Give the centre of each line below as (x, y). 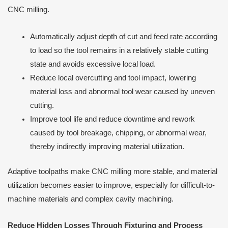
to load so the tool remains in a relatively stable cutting (119, 50)
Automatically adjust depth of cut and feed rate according (123, 37)
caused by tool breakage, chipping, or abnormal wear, (118, 133)
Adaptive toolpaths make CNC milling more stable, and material (112, 171)
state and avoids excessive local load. (93, 64)
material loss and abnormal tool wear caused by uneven (122, 92)
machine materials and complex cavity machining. (91, 199)
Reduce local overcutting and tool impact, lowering (113, 78)
